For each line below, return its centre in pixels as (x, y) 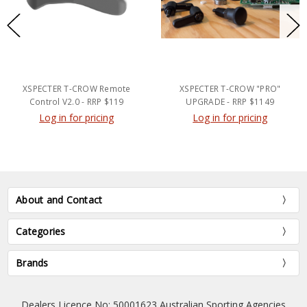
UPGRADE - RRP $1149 (230, 101)
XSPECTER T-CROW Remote (77, 88)
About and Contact (59, 200)
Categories (41, 232)
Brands (32, 263)
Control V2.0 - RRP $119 (77, 101)
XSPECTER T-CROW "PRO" (230, 88)
